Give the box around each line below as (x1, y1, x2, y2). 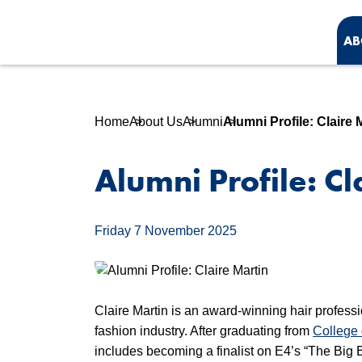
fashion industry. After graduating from (95, 324, 314, 338)
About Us (129, 115, 183, 128)
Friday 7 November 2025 (95, 224, 238, 238)
